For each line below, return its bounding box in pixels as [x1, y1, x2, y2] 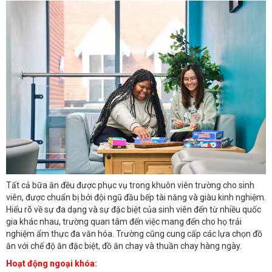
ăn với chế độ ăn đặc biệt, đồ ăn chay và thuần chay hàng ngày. [6, 241, 242, 251]
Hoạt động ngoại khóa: [6, 258, 97, 268]
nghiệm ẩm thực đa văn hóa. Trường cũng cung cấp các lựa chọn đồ [6, 229, 262, 239]
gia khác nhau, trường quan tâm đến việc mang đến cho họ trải [6, 217, 242, 227]
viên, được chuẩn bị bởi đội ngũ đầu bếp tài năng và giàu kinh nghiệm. [6, 192, 266, 203]
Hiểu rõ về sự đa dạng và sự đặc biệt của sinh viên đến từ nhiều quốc [6, 205, 261, 215]
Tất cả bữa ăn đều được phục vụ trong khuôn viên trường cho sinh [6, 180, 254, 191]
